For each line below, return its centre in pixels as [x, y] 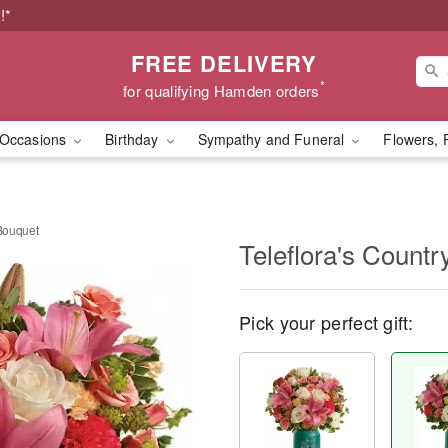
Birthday [134, 139]
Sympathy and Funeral [273, 139]
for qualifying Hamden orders [221, 90]
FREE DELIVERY [224, 62]
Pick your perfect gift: [326, 322]
